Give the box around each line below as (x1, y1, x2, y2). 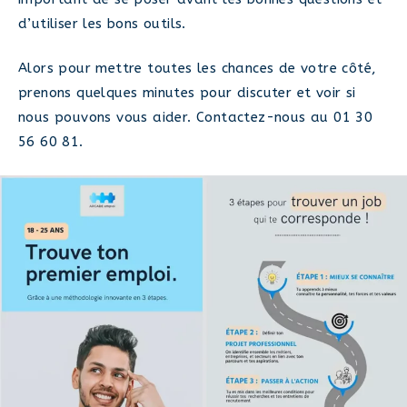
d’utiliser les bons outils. (18, 15, 186, 32)
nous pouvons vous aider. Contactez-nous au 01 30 (18, 109, 373, 125)
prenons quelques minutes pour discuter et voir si (18, 84, 356, 101)
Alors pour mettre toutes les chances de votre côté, (18, 60, 377, 76)
